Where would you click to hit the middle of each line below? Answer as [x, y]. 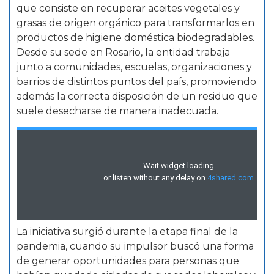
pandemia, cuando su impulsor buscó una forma [135, 246]
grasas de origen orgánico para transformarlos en [135, 23]
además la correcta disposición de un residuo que [137, 96]
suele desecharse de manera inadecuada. [117, 111]
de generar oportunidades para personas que [128, 261]
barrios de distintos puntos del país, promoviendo [136, 81]
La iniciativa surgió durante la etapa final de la [127, 232]
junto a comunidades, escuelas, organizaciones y [134, 67]
